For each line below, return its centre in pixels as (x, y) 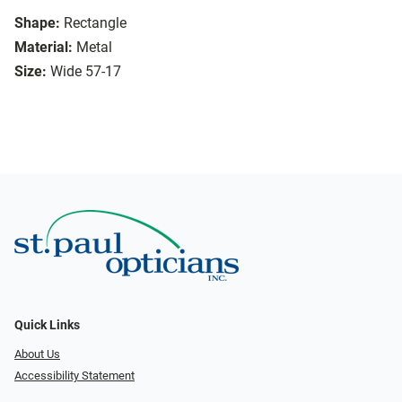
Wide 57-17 (86, 72)
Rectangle (95, 23)
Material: (44, 48)
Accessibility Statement (74, 376)
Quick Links (47, 325)
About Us (37, 354)
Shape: (37, 23)
